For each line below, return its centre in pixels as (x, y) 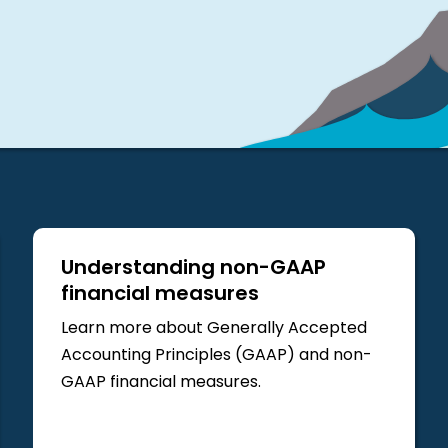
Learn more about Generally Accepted (214, 328)
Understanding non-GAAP (194, 268)
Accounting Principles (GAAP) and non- (217, 355)
